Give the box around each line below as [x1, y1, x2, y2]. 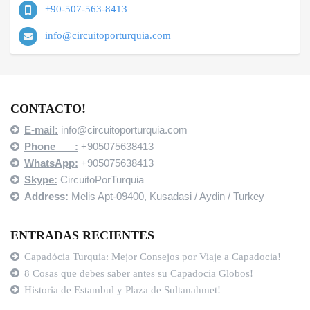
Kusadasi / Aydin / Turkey [149, 190, 264, 203]
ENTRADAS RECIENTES [10, 228, 154, 243]
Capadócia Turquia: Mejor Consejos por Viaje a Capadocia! [24, 251, 281, 263]
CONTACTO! [10, 102, 86, 116]
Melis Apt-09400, [69, 190, 149, 203]
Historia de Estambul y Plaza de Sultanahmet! [24, 284, 221, 296]
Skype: [24, 174, 57, 186]
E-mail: [24, 124, 58, 136]
